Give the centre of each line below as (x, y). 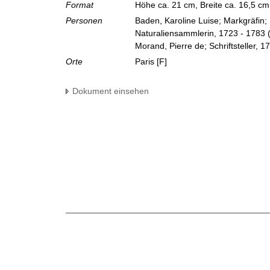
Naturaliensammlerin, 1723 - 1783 (200, 33)
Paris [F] (151, 62)
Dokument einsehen (111, 91)
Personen (84, 21)
